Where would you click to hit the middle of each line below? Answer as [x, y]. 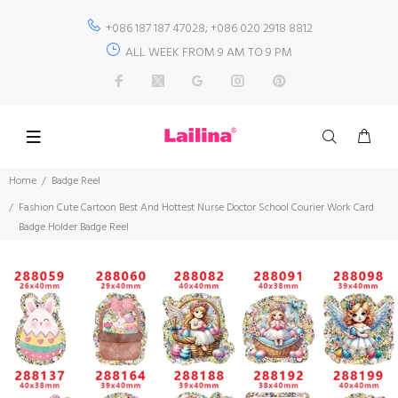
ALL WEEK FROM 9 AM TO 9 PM [209, 53]
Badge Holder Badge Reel [74, 227]
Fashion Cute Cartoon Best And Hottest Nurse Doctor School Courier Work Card [196, 208]
